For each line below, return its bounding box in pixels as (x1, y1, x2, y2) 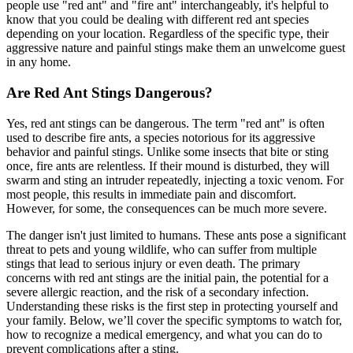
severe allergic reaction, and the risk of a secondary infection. (6, 284, 309, 299)
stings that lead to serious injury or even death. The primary (6, 256, 300, 270)
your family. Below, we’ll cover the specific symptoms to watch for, (6, 313, 342, 327)
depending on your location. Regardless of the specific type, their (6, 27, 329, 41)
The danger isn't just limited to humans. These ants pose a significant (6, 228, 346, 242)
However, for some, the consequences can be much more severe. (6, 201, 327, 215)
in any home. (6, 55, 71, 69)
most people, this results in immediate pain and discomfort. (6, 187, 296, 201)
